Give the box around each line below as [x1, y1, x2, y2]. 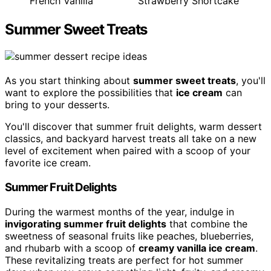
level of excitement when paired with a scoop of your [5, 145, 250, 157]
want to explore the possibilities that [5, 87, 176, 99]
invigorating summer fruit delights [5, 217, 166, 230]
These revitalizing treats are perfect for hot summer [5, 253, 243, 266]
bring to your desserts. [5, 99, 109, 111]
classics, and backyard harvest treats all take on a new [5, 132, 256, 145]
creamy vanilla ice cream [139, 241, 255, 254]
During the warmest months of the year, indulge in [5, 205, 234, 218]
